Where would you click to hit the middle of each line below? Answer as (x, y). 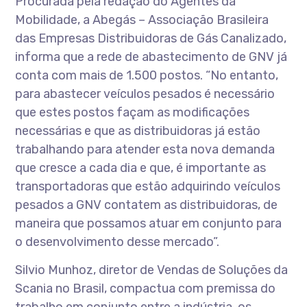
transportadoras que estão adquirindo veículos (148, 186)
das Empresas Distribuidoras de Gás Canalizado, (151, 38)
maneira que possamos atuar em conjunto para (149, 223)
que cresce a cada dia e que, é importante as (141, 168)
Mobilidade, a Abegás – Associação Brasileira (142, 20)
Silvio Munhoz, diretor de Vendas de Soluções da (152, 270)
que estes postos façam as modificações (133, 112)
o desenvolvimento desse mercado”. (118, 242)
